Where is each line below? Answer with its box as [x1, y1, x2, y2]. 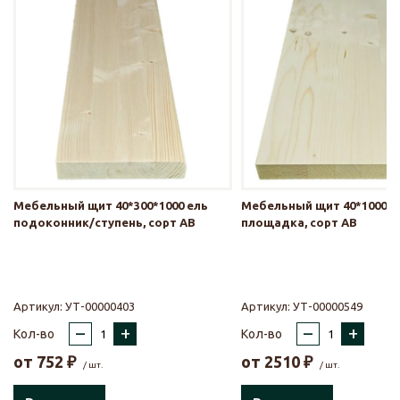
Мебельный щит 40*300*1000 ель [13, 198, 208, 212]
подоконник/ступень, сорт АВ [13, 215, 196, 229]
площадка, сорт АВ [241, 215, 357, 229]
